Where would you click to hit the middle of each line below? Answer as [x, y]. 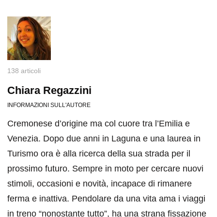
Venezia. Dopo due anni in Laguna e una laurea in [104, 139]
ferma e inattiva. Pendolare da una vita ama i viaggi [106, 199]
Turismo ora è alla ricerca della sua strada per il [99, 154]
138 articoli [24, 71]
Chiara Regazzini [49, 91]
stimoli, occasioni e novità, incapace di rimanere [100, 184]
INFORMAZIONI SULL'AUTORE [49, 105]
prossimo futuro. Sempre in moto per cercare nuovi [105, 169]
